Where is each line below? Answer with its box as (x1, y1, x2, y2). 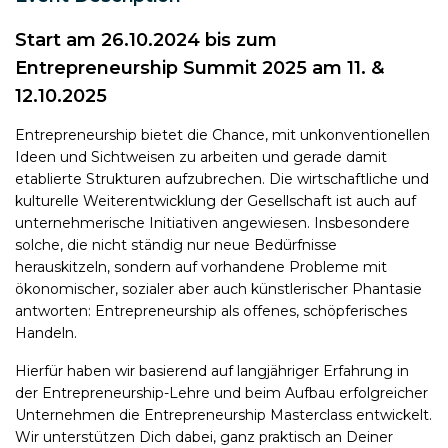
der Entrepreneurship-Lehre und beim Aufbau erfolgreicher (15, 383, 428, 402)
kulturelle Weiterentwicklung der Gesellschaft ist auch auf (15, 191, 416, 210)
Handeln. (15, 323, 77, 342)
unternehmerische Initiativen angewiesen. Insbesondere (15, 213, 410, 232)
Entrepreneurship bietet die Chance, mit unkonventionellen (15, 125, 430, 144)
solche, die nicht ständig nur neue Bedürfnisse (15, 235, 337, 254)
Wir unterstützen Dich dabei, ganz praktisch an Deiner (15, 427, 393, 446)
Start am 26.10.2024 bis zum (15, 29, 277, 51)
